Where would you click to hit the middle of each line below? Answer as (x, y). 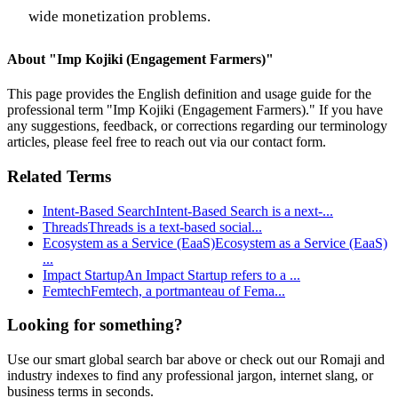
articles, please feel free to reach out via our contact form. (167, 142)
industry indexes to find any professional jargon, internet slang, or (190, 376)
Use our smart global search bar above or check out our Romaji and (196, 360)
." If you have (344, 110)
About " (32, 59)
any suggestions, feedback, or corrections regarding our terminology (197, 126)
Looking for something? (95, 325)
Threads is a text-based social (170, 227)
